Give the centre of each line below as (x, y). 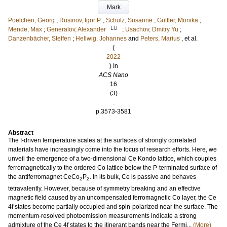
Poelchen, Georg (31, 21)
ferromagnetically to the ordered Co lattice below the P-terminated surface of (112, 168)
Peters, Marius (160, 39)
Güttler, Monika (178, 21)
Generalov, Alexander (76, 30)
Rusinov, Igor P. (80, 21)
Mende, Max (25, 30)
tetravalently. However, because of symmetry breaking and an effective (104, 188)
